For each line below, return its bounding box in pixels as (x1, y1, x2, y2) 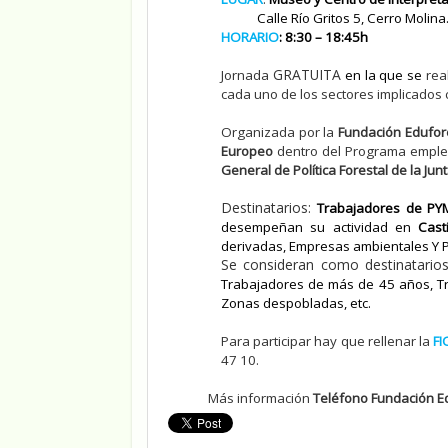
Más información (208, 389, 314, 408)
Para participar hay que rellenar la (220, 332, 434, 351)
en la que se (344, 66, 423, 85)
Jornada (220, 66, 273, 85)
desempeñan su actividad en (220, 218, 419, 237)
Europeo (220, 142, 277, 161)
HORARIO (220, 28, 279, 47)
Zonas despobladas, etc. (220, 294, 371, 313)
